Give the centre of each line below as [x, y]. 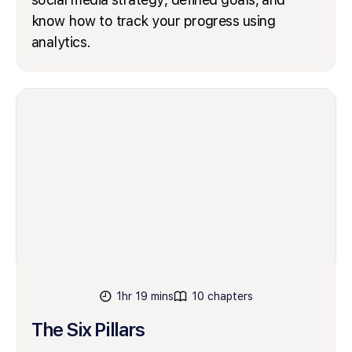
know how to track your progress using [154, 20]
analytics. [61, 42]
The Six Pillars [88, 329]
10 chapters [222, 296]
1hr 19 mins [145, 296]
